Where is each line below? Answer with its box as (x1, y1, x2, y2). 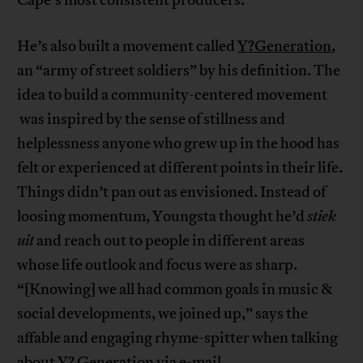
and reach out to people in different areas (34, 230, 305, 250)
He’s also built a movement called (17, 36, 238, 56)
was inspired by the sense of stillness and (17, 109, 286, 129)
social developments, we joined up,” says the (17, 303, 309, 323)
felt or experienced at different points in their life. (17, 157, 344, 177)
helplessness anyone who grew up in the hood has (17, 133, 340, 153)
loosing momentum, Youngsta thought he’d (17, 206, 308, 226)
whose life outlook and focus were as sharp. (17, 254, 298, 275)
